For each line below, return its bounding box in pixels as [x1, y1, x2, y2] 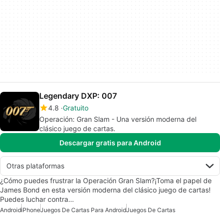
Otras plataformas [6, 161, 64, 170]
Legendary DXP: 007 [39, 90, 117, 101]
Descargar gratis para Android [59, 138, 161, 147]
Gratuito [63, 103, 88, 112]
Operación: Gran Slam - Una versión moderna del [39, 114, 196, 123]
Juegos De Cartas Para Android [40, 206, 126, 214]
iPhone [21, 206, 40, 214]
